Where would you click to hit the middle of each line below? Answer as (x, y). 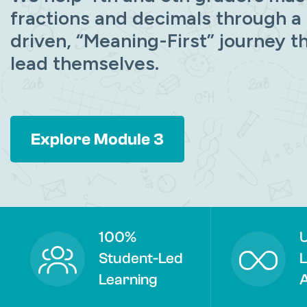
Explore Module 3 (97, 139)
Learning (128, 280)
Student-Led (141, 258)
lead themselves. (85, 63)
